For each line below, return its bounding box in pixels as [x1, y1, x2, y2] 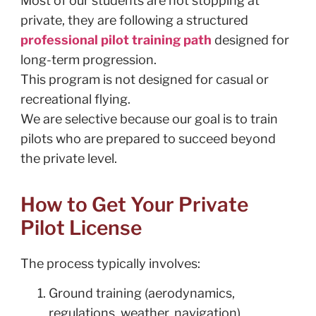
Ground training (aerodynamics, [48, 285, 235, 300]
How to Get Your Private [20, 192, 248, 217]
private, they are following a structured [20, 13, 248, 28]
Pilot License [20, 215, 142, 240]
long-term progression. [20, 52, 157, 68]
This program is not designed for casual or [20, 72, 269, 87]
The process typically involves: [20, 255, 200, 271]
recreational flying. [20, 92, 130, 107]
